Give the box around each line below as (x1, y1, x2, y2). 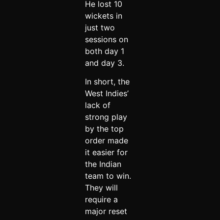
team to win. (84, 170, 131, 181)
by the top (84, 123, 124, 134)
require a (84, 194, 118, 204)
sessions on (84, 34, 128, 44)
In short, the (84, 76, 130, 86)
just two (84, 22, 115, 32)
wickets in (84, 10, 122, 21)
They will (84, 182, 118, 192)
